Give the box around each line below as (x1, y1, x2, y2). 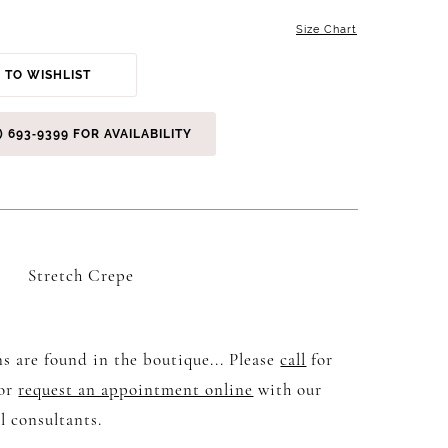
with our (253, 381, 323, 399)
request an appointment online (18, 381, 254, 399)
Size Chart (295, 22, 357, 36)
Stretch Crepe (28, 267, 135, 285)
